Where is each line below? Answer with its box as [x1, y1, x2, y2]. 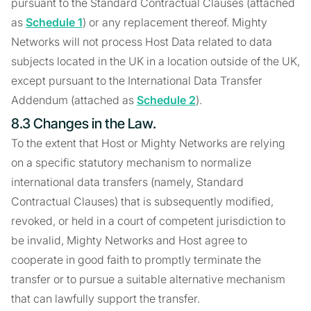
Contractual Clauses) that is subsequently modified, [11, 194, 274, 208]
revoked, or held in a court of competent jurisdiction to [11, 214, 285, 228]
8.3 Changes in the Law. [11, 115, 156, 132]
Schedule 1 [26, 15, 83, 29]
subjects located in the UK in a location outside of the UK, [11, 54, 300, 68]
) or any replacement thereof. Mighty [83, 15, 267, 29]
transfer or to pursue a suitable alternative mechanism [11, 272, 285, 286]
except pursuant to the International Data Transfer [11, 74, 262, 87]
